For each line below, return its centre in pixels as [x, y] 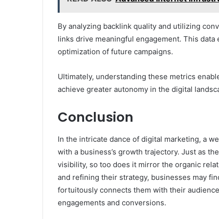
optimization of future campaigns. [115, 52]
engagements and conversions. [112, 202]
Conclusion [96, 117]
